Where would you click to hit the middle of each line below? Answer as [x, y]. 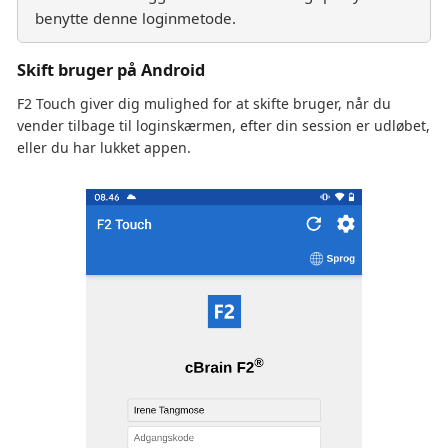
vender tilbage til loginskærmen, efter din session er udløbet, [223, 125]
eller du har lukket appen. [104, 147]
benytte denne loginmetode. [135, 17]
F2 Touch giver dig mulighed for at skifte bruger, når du [204, 103]
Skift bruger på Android [111, 69]
